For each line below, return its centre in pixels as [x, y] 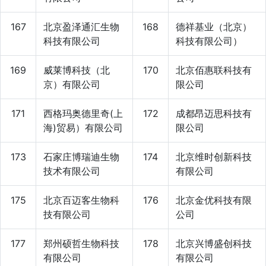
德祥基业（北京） [214, 26]
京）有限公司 [72, 84]
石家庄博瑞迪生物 [81, 156]
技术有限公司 [72, 171]
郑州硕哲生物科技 [81, 243]
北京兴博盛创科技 [214, 243]
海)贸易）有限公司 [83, 127]
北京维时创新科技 [214, 156]
